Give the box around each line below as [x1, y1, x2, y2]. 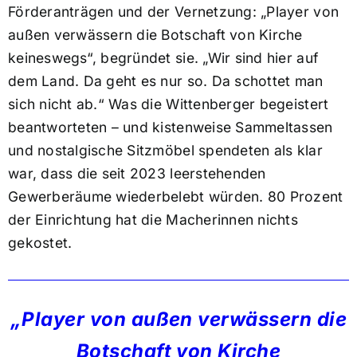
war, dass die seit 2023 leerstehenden [7, 165, 266, 182]
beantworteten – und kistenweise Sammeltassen [7, 119, 333, 136]
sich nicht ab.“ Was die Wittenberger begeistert [7, 96, 329, 113]
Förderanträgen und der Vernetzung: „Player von [7, 3, 339, 21]
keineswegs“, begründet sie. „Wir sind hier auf [7, 49, 319, 67]
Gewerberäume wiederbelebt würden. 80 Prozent [7, 188, 343, 206]
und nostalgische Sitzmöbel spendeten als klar [7, 142, 323, 159]
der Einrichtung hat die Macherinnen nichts [7, 211, 299, 229]
